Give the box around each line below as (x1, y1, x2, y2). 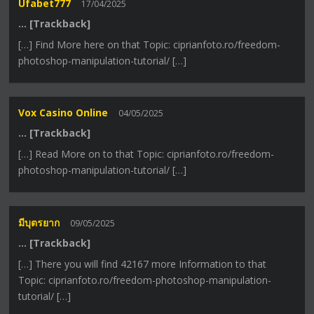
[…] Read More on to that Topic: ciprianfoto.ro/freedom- (18, 147, 275, 161)
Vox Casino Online (18, 106, 109, 120)
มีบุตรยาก (18, 215, 60, 229)
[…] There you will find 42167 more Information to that (18, 257, 267, 271)
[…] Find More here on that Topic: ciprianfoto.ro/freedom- (18, 38, 281, 52)
